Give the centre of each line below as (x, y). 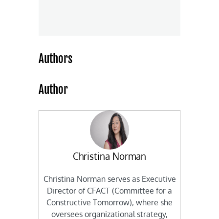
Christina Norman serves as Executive (109, 179)
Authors (56, 59)
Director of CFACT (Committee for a (109, 191)
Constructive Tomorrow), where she (109, 203)
